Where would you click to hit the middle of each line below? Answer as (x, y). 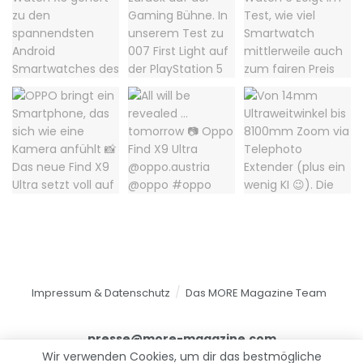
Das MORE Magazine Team (256, 293)
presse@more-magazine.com (181, 338)
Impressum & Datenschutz (101, 293)
